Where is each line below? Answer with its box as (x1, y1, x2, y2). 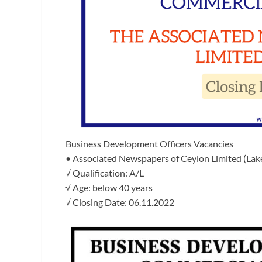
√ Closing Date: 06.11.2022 (65, 196, 174, 208)
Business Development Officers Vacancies (65, 137, 233, 149)
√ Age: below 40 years (65, 181, 153, 193)
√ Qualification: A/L (65, 167, 144, 178)
